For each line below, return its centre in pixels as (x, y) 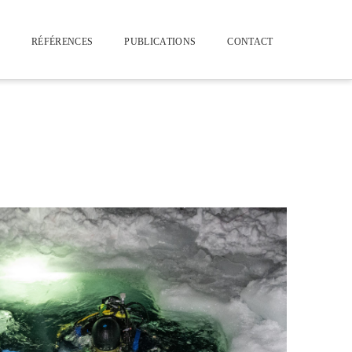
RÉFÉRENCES (62, 42)
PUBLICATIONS (160, 42)
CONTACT (250, 42)
